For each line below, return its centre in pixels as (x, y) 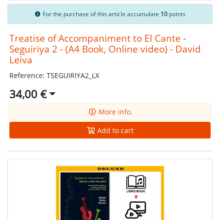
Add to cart (114, 130)
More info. (114, 112)
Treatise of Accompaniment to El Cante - (97, 38)
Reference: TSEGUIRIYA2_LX (54, 76)
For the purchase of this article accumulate (101, 14)
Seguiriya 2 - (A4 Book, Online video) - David (105, 49)
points (177, 14)
